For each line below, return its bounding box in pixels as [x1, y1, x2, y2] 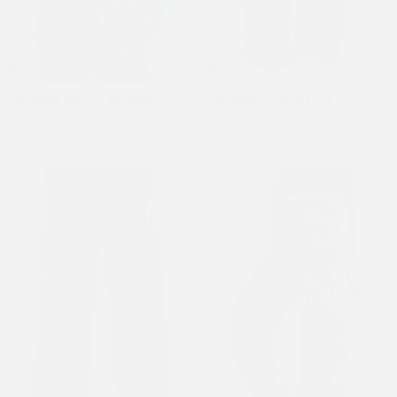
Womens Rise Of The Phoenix [14, 93, 171, 106]
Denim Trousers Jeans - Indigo [209, 112, 373, 125]
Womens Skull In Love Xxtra [216, 93, 366, 106]
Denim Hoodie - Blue [37, 112, 148, 125]
